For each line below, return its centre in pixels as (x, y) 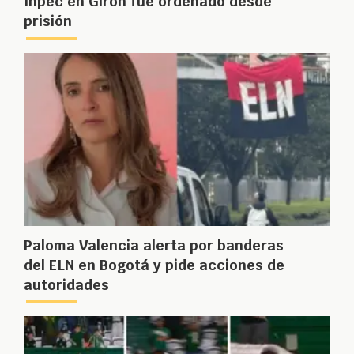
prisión (48, 21)
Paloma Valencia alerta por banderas (154, 245)
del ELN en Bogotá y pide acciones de (154, 265)
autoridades (66, 284)
